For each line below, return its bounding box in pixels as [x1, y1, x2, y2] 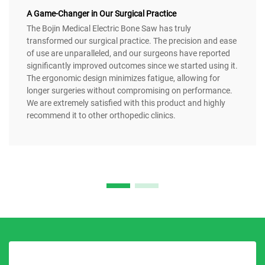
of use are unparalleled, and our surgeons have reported [27, 49, 230, 59]
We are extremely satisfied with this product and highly [27, 98, 225, 108]
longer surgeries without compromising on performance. [27, 86, 232, 96]
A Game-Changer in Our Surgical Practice [27, 9, 176, 19]
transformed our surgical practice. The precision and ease [27, 36, 237, 46]
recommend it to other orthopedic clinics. [27, 111, 176, 121]
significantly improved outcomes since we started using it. [27, 61, 238, 71]
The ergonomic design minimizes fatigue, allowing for [27, 73, 220, 83]
